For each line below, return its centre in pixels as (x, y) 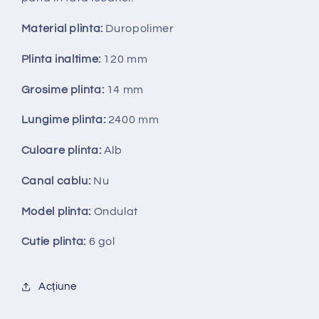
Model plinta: (56, 211)
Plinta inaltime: (61, 59)
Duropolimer (140, 29)
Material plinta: (62, 29)
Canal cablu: (56, 181)
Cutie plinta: (53, 242)
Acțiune (57, 287)
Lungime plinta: (63, 120)
